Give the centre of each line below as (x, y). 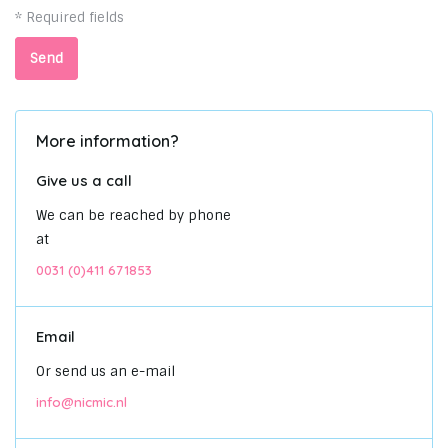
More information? (107, 141)
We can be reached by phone (133, 215)
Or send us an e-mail (105, 371)
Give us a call (84, 180)
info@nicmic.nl (81, 402)
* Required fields (69, 17)
